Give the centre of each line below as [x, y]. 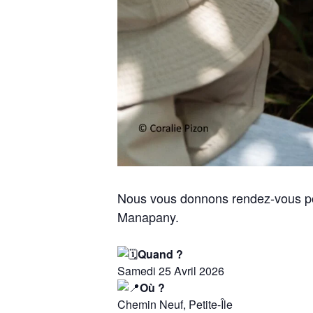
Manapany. [148, 216]
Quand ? [160, 254]
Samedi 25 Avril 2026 [171, 270]
